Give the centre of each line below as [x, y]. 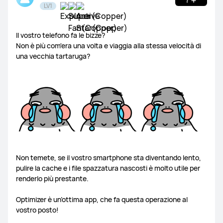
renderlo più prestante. [52, 178]
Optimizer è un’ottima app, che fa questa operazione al [102, 199]
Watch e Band [29, 17]
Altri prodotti [78, 73]
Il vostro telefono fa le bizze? [60, 35]
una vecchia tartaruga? [53, 56]
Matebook [23, 73]
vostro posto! [37, 210]
